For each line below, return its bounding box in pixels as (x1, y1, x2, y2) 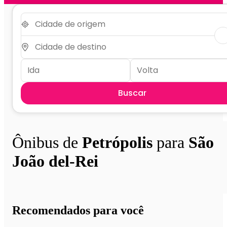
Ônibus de (12, 133, 82, 152)
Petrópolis (82, 133, 153, 152)
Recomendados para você (12, 204, 144, 217)
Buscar (118, 87, 146, 99)
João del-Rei (12, 152, 98, 170)
